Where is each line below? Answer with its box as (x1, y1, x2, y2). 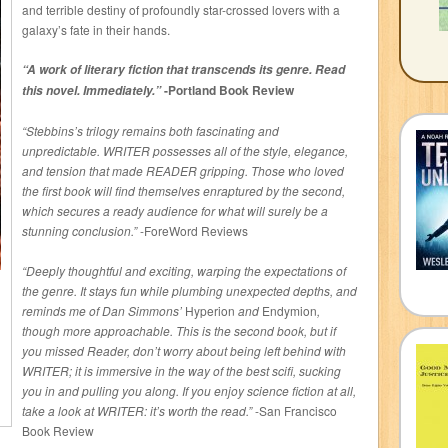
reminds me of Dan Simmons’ (22, 302, 185, 319)
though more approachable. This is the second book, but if (22, 322, 336, 339)
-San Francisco (252, 402, 337, 419)
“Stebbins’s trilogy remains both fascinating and (22, 122, 279, 139)
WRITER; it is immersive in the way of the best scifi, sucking (22, 362, 341, 379)
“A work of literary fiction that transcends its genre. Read (22, 61, 345, 78)
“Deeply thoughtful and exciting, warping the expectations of (22, 262, 346, 279)
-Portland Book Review (161, 81, 294, 99)
